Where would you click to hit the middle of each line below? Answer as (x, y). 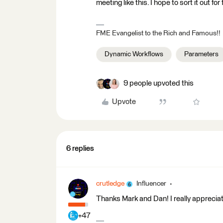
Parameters (201, 54)
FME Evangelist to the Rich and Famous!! (158, 33)
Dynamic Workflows (134, 54)
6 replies (80, 149)
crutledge (110, 184)
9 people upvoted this (159, 83)
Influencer (151, 184)
